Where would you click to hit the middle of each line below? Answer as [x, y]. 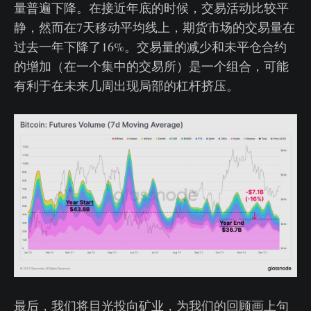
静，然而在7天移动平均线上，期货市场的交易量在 [154, 27]
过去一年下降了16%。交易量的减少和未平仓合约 [150, 47]
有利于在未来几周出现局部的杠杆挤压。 [126, 86]
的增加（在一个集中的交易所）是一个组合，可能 [151, 66]
